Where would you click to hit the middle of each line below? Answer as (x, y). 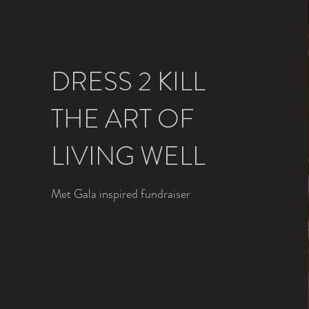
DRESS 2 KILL (128, 81)
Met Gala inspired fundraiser (120, 193)
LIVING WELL (128, 156)
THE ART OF (122, 118)
